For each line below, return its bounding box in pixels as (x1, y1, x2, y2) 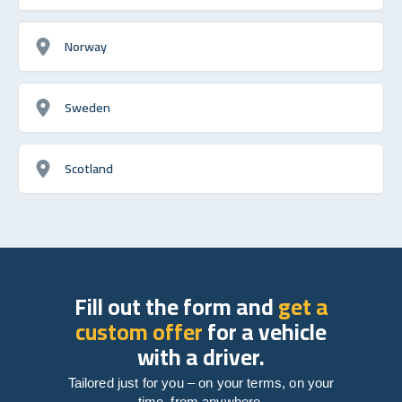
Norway (65, 33, 107, 58)
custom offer (75, 310, 203, 353)
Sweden (65, 94, 110, 119)
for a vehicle (203, 310, 327, 353)
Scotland (65, 155, 113, 180)
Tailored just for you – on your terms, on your (67, 374, 335, 390)
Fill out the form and (74, 284, 278, 328)
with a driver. (137, 335, 265, 378)
